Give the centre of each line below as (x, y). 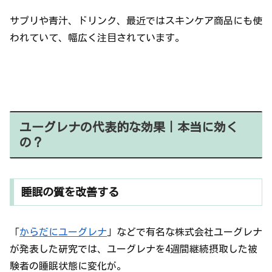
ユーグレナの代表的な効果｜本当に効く (129, 127)
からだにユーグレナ (63, 232)
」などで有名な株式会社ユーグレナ (185, 232)
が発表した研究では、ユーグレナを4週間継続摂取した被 (134, 249)
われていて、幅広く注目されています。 (97, 37)
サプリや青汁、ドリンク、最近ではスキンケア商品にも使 (136, 20)
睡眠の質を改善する (70, 192)
